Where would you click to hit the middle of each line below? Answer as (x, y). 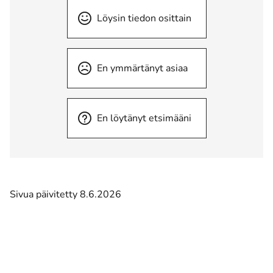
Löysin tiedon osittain (144, 18)
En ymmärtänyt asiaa (142, 68)
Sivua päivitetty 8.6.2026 (66, 194)
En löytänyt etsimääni (144, 118)
